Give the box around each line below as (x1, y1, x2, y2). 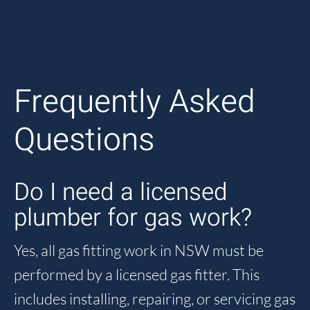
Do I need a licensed (14, 174, 228, 211)
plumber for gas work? (14, 200, 252, 237)
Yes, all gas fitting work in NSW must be (14, 241, 264, 260)
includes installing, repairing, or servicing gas (14, 289, 295, 309)
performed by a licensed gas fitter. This (14, 265, 259, 284)
